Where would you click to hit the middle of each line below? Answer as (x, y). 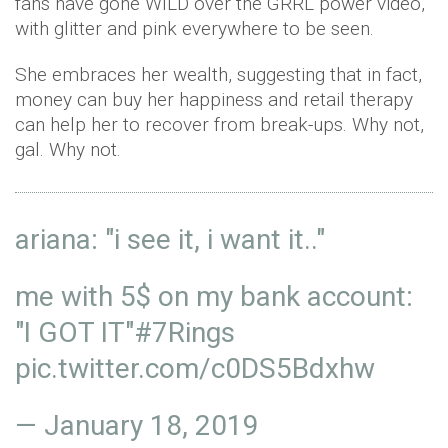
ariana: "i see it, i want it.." (170, 240)
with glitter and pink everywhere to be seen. (194, 29)
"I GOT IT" (74, 333)
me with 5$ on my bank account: (214, 297)
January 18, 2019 (151, 426)
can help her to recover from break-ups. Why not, (219, 125)
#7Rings (184, 333)
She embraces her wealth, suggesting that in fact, (218, 75)
